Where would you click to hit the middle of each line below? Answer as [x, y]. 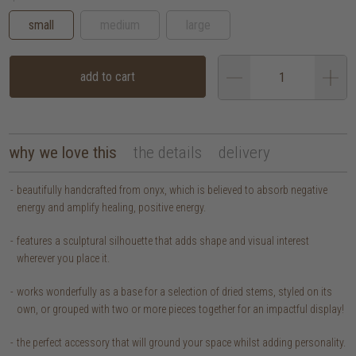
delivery [245, 153]
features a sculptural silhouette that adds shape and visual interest [163, 241]
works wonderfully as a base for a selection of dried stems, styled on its [175, 292]
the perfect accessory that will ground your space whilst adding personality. [182, 343]
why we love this [63, 153]
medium [120, 25]
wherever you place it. [64, 259]
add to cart [107, 77]
